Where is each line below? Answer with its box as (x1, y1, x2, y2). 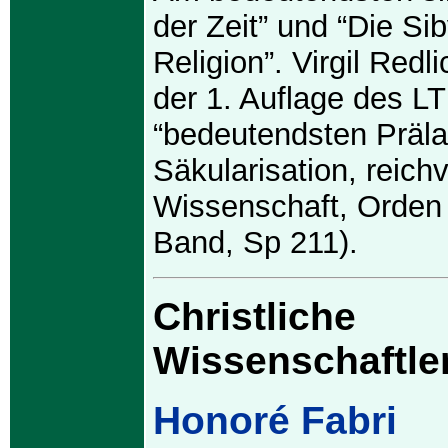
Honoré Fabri (153, 399, 397, 442)
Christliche (153, 295, 356, 338)
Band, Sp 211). (153, 225, 358, 260)
